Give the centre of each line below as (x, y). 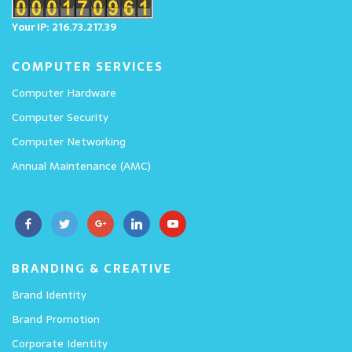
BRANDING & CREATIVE (92, 269)
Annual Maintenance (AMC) (81, 166)
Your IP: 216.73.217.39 (64, 27)
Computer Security (60, 117)
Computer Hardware (64, 93)
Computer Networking (69, 142)
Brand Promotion (56, 319)
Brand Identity (49, 295)
